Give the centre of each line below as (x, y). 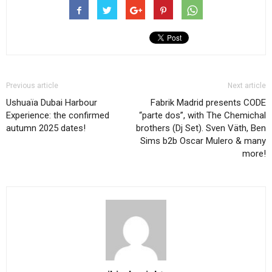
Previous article (32, 86)
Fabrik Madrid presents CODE (208, 103)
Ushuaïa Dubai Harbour (52, 103)
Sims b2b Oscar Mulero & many (203, 141)
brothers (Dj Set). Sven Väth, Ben (201, 128)
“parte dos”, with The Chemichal (202, 115)
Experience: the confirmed (58, 115)
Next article (247, 86)
